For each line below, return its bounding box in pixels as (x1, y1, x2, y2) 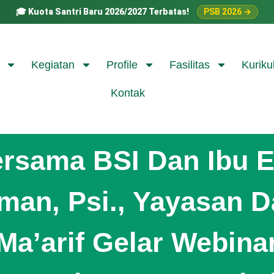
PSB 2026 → (204, 7, 251, 17)
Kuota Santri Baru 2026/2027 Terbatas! (28, 7, 189, 17)
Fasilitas (169, 59, 210, 71)
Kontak (111, 87, 145, 99)
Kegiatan (31, 59, 75, 71)
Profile (106, 59, 138, 71)
